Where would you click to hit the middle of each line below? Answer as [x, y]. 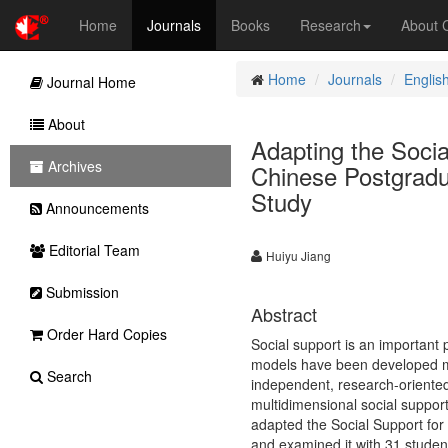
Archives [73, 166]
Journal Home [89, 82]
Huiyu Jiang [298, 255]
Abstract [283, 314]
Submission [80, 292]
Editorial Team [92, 250]
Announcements [95, 208]
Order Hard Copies [105, 334]
